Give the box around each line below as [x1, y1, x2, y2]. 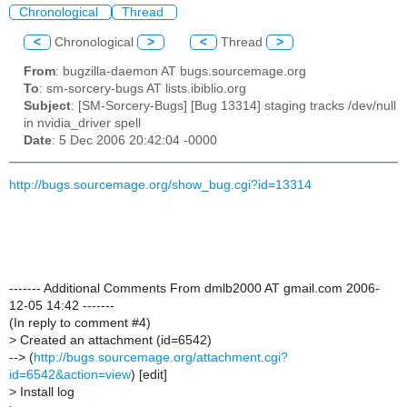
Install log [16, 384, 74, 399]
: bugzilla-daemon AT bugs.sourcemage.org [55, 65, 306, 79]
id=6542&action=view [9, 367, 131, 382]
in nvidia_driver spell [24, 116, 141, 131]
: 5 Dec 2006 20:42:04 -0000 [52, 134, 217, 148]
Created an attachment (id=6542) [16, 333, 212, 347]
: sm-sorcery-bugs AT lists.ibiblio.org [39, 82, 246, 96]
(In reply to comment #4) [9, 315, 151, 330]
